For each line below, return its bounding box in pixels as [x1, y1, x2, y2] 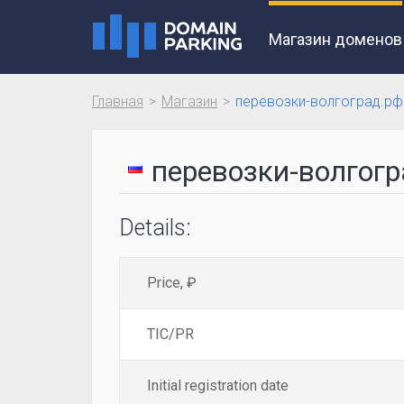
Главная [92, 93, 143, 110]
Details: [119, 215, 191, 241]
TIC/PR [147, 326, 194, 343]
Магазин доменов [269, 30, 402, 49]
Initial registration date [147, 377, 289, 394]
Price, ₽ [147, 274, 197, 291]
